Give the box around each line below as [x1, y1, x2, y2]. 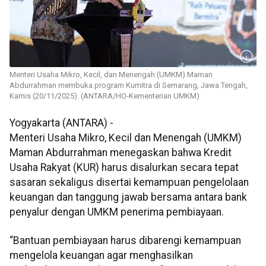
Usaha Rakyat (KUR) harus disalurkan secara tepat [9, 161, 239, 174]
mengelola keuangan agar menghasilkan [9, 249, 193, 261]
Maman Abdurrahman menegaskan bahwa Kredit [9, 147, 232, 159]
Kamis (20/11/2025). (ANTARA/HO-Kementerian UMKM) [9, 91, 199, 101]
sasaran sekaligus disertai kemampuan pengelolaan [9, 176, 249, 189]
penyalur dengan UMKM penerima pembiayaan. [9, 206, 224, 218]
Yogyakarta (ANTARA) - [9, 117, 113, 129]
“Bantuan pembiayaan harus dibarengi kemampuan [9, 234, 241, 246]
